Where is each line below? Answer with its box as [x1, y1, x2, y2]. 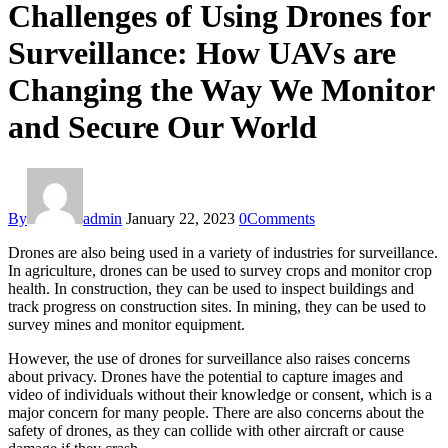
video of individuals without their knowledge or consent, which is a [8, 385, 432, 403]
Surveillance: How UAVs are [8, 35, 396, 72]
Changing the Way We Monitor [8, 72, 434, 109]
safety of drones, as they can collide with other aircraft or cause [8, 421, 404, 439]
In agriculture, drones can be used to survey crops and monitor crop [8, 261, 432, 279]
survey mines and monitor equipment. [8, 315, 245, 333]
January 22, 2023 [126, 209, 235, 227]
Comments [247, 209, 315, 227]
